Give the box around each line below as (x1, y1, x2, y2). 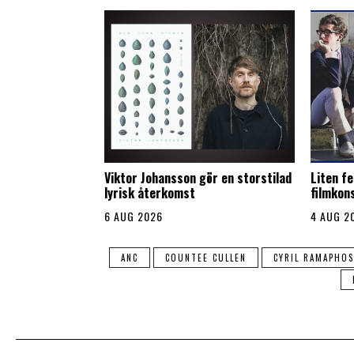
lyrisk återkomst (104, 183, 195, 202)
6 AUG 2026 (104, 207, 163, 224)
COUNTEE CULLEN (164, 250, 247, 264)
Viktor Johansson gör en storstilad (104, 168, 292, 187)
